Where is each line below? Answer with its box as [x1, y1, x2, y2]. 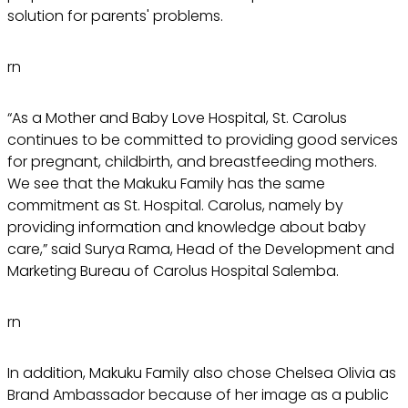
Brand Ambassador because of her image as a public [7, 383, 389, 405]
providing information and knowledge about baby [7, 216, 366, 238]
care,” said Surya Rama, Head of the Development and [7, 238, 394, 260]
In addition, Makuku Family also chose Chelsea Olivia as [7, 362, 396, 383]
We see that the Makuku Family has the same [7, 172, 325, 194]
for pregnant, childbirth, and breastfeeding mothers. [7, 150, 377, 172]
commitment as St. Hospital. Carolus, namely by [7, 194, 343, 216]
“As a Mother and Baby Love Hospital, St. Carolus [7, 107, 347, 128]
